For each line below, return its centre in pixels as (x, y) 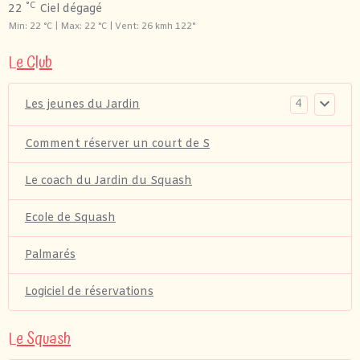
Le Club (30, 63)
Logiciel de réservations (89, 292)
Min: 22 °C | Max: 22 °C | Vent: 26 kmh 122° (102, 27)
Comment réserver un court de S (117, 144)
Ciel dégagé (69, 9)
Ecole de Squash (70, 218)
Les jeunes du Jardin (82, 104)
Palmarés (50, 255)
